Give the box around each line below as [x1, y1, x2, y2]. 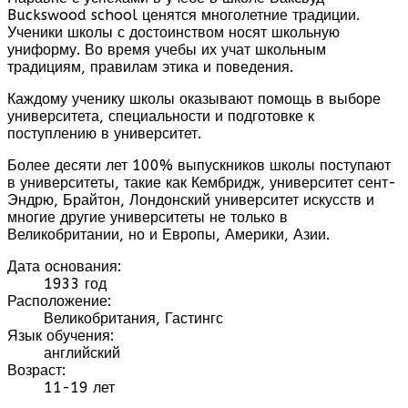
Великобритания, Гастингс [44, 309, 223, 327]
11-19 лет [44, 378, 115, 396]
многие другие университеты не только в [7, 208, 288, 226]
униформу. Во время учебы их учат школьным [7, 40, 326, 58]
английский [44, 343, 120, 362]
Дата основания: [7, 257, 121, 275]
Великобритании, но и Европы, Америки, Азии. [7, 225, 330, 243]
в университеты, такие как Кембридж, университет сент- [7, 173, 396, 191]
